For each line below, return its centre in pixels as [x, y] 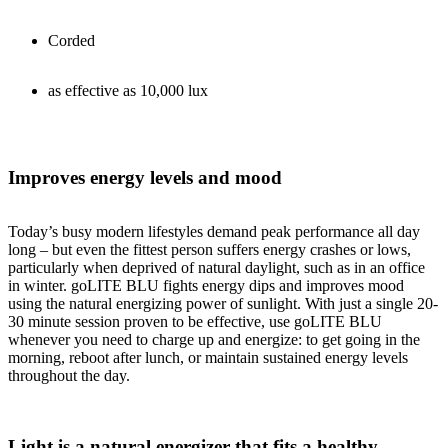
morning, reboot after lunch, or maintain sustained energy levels [208, 358]
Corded [71, 40]
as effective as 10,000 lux [128, 90]
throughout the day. [69, 376]
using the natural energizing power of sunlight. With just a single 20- [223, 304]
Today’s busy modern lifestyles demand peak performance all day [214, 232]
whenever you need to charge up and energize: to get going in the [214, 340]
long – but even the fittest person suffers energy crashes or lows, [209, 250]
